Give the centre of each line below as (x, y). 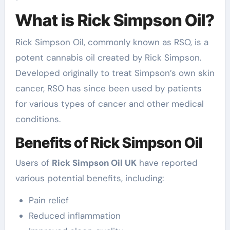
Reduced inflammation (74, 216)
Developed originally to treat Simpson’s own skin (115, 73)
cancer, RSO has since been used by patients (108, 88)
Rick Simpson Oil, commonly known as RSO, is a (112, 42)
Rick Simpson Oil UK (94, 163)
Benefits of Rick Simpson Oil (109, 142)
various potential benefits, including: (89, 178)
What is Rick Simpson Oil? (115, 20)
